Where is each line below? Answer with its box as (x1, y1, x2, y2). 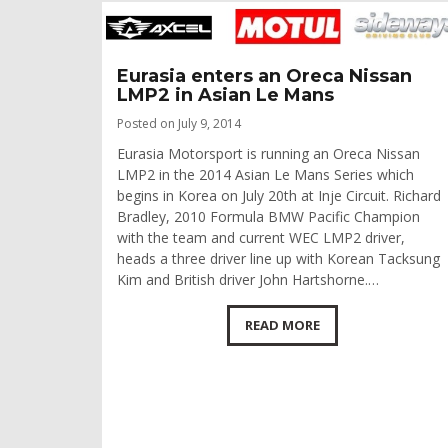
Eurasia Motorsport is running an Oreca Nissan (117, 144, 420, 164)
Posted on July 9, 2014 (117, 115, 241, 133)
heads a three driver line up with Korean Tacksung (117, 249, 440, 269)
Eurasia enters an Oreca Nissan (117, 65, 412, 88)
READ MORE (244, 316, 320, 335)
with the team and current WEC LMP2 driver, (117, 228, 405, 248)
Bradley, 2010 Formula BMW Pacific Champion (117, 207, 420, 227)
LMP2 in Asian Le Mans (117, 84, 334, 107)
